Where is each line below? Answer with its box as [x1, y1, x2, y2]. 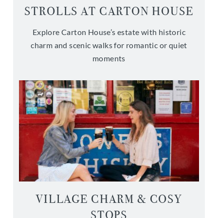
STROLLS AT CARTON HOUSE [24, 4, 194, 18]
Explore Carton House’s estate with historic [32, 27, 186, 36]
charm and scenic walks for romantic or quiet [31, 40, 187, 50]
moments [92, 54, 126, 63]
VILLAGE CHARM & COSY [35, 192, 183, 206]
